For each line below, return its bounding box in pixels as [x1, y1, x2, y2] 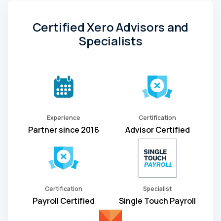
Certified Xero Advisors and [32, 18, 189, 35]
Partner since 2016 [28, 124, 99, 135]
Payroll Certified [33, 195, 95, 206]
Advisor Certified [125, 124, 190, 135]
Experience [47, 113, 80, 122]
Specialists [78, 32, 143, 49]
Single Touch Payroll [119, 195, 196, 206]
